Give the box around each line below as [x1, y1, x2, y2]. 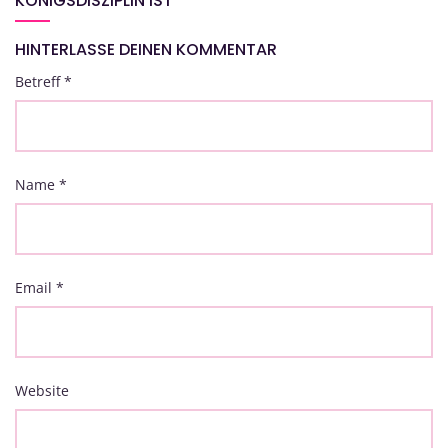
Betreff [15, 72, 64, 92]
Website [15, 381, 69, 401]
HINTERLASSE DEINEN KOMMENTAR [15, 38, 277, 62]
